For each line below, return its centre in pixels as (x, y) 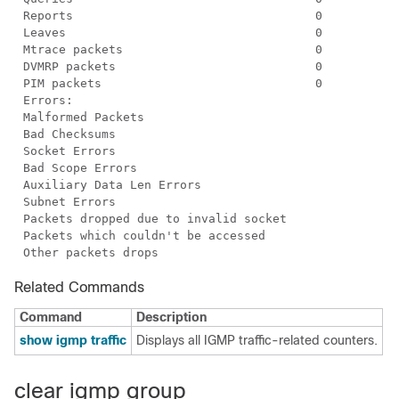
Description (171, 317)
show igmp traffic (73, 340)
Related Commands (79, 287)
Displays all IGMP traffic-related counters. (257, 340)
